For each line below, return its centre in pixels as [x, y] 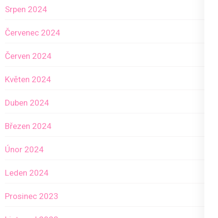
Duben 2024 [27, 103]
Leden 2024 [27, 173]
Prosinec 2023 [32, 196]
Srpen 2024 [26, 9]
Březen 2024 [28, 126]
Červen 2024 [28, 56]
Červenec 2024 [33, 33]
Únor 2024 [24, 150]
